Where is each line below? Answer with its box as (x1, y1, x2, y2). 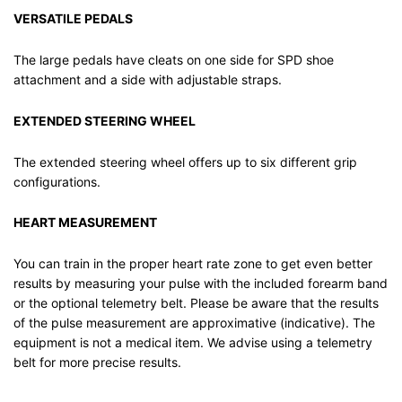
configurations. (13, 173, 100, 189)
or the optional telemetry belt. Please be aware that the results (13, 295, 379, 311)
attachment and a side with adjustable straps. (13, 72, 282, 88)
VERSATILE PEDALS (13, 11, 133, 27)
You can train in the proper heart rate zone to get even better (13, 256, 372, 272)
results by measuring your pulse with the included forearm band (13, 275, 388, 292)
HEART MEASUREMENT (13, 214, 157, 231)
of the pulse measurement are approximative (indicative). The (13, 315, 375, 331)
